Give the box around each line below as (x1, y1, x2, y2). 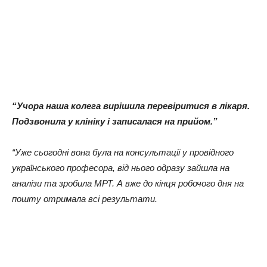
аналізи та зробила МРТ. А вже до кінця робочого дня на (12, 178, 244, 188)
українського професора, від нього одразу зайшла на (12, 162, 229, 173)
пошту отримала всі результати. (12, 193, 157, 204)
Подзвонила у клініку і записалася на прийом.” (12, 116, 218, 126)
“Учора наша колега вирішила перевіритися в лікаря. (12, 100, 250, 111)
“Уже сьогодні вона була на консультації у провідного (12, 147, 234, 157)
